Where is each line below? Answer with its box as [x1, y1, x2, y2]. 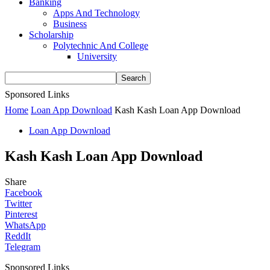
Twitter [5, 198, 32, 209]
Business [53, 19, 87, 29]
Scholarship [29, 30, 74, 40]
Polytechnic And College [53, 40, 148, 51]
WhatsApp [5, 219, 46, 230]
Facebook [5, 187, 42, 198]
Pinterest [5, 209, 37, 219]
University [77, 51, 117, 61]
